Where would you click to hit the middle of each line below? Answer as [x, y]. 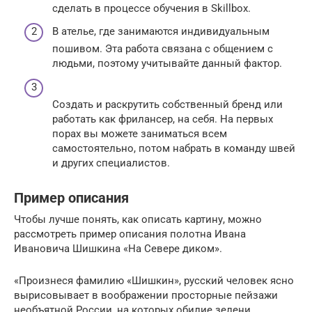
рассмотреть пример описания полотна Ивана [130, 234]
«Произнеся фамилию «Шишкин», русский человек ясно [154, 280]
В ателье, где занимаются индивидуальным [161, 32]
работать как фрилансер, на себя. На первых [163, 119]
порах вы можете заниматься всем [140, 133]
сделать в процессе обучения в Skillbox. [151, 8]
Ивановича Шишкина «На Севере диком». [118, 248]
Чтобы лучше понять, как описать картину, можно [138, 219]
